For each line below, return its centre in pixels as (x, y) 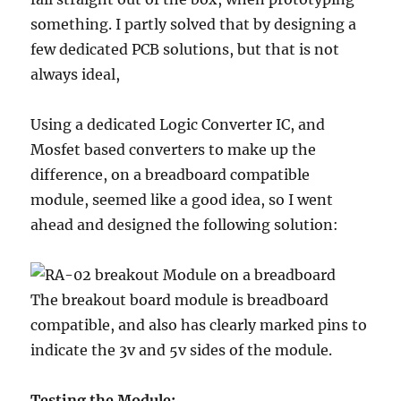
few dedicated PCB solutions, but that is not (185, 50)
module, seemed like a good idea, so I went (182, 200)
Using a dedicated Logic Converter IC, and (178, 125)
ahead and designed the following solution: (185, 225)
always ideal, (76, 75)
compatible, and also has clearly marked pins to (199, 325)
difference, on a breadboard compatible (171, 175)
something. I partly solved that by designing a (194, 25)
